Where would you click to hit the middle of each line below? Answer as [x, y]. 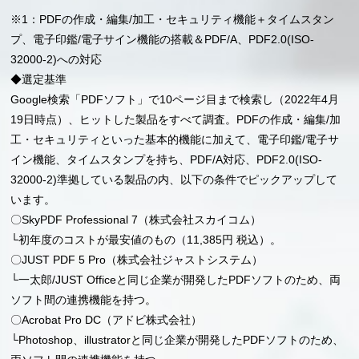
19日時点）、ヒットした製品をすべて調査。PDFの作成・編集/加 [176, 120]
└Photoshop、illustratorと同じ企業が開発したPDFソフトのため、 [177, 340]
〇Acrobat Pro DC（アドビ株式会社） [107, 320]
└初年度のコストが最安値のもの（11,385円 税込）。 [146, 240]
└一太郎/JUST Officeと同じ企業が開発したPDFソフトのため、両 [176, 280]
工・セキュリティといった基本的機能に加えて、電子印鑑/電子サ [175, 140]
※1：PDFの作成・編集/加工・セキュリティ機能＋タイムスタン [173, 20]
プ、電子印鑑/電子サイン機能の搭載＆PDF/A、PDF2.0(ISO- [163, 40]
